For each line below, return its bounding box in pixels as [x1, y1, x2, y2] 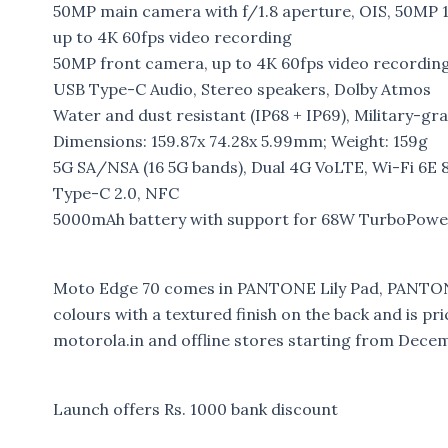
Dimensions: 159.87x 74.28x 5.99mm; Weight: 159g [52, 131, 428, 152]
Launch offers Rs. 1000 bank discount [52, 399, 338, 420]
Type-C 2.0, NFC [52, 183, 179, 204]
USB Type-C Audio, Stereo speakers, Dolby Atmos [52, 79, 431, 100]
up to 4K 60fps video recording [52, 27, 292, 48]
